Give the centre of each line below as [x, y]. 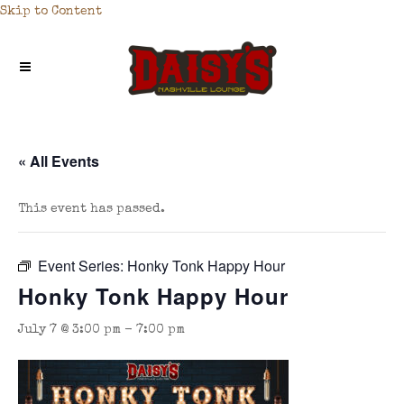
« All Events [59, 161]
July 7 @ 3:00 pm [69, 330]
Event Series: [83, 266]
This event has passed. [92, 209]
